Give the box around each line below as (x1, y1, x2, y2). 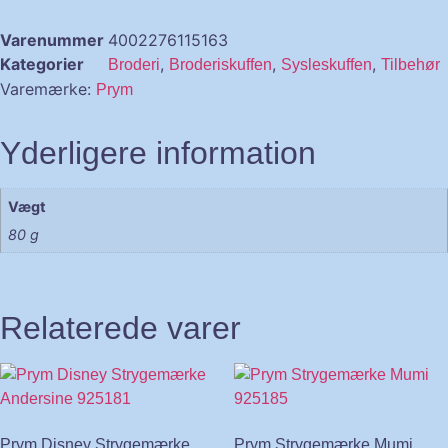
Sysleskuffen (281, 55, 372, 73)
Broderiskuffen (169, 55, 272, 73)
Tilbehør (381, 55, 440, 73)
